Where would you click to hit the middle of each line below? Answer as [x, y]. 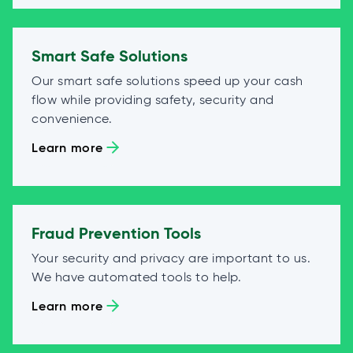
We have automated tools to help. [136, 277]
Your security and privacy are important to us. [171, 258]
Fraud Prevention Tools [117, 233]
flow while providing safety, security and [153, 99]
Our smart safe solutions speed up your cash [167, 80]
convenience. [72, 118]
